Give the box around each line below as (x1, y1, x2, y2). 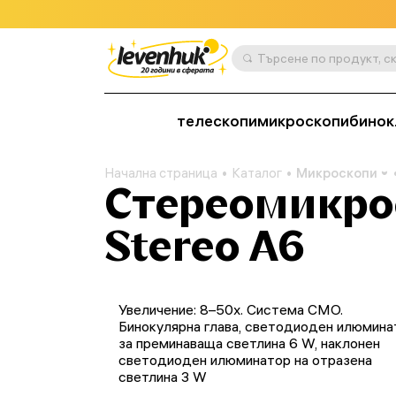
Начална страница (104, 164, 217, 181)
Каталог (232, 164, 282, 181)
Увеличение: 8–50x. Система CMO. (118, 301, 343, 318)
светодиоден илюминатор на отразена (118, 351, 372, 369)
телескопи (177, 111, 257, 130)
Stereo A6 (104, 218, 305, 271)
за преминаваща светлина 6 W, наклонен (118, 334, 380, 352)
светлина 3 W (118, 368, 207, 385)
